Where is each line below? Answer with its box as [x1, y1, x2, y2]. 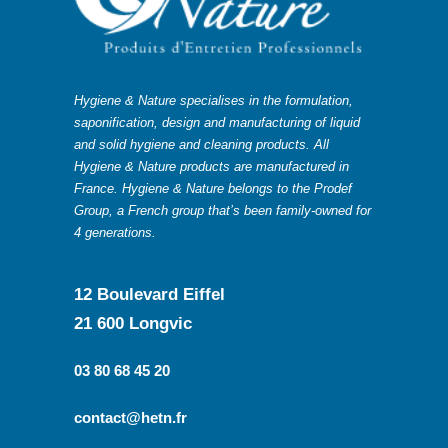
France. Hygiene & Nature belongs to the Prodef [73, 181, 352, 196]
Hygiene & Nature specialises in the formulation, [73, 93, 353, 108]
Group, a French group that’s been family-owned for [73, 203, 371, 218]
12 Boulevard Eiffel [73, 285, 225, 304]
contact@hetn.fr [73, 409, 187, 426]
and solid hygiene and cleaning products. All [73, 137, 329, 152]
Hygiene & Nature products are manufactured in [73, 159, 349, 174]
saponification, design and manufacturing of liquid [73, 115, 360, 130]
